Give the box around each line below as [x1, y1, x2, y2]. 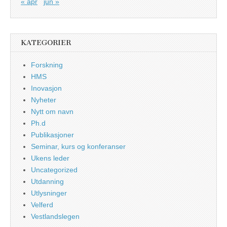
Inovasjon [31, 84, 62, 92]
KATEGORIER [21, 38, 71, 47]
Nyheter [31, 95, 56, 104]
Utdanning [31, 177, 64, 185]
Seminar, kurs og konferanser [31, 142, 126, 150]
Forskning [31, 60, 63, 69]
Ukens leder [31, 154, 69, 162]
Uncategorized [31, 165, 78, 174]
